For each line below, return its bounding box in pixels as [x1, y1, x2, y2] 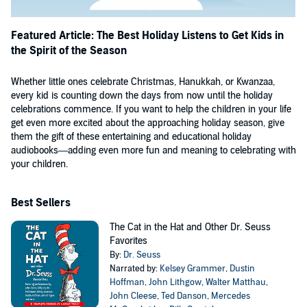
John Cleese [109, 291, 157, 302]
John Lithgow [148, 277, 201, 288]
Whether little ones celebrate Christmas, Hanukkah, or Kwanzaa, [11, 76, 275, 88]
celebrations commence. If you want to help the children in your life [11, 103, 291, 115]
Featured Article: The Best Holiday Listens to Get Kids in [11, 29, 284, 42]
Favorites [109, 235, 147, 247]
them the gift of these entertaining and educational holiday [11, 131, 251, 143]
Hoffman [109, 277, 145, 288]
